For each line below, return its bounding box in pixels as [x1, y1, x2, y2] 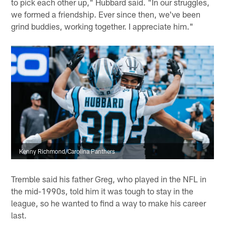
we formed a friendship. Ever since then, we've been [11, 9, 201, 20]
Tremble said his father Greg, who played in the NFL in [11, 173, 207, 184]
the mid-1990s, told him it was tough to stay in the [11, 185, 194, 196]
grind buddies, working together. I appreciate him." [11, 21, 194, 32]
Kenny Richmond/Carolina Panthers [19, 148, 116, 155]
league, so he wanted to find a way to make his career [11, 197, 206, 208]
